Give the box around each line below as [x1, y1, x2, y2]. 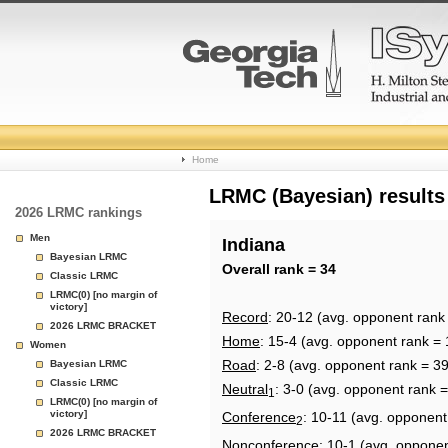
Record [222, 309, 268, 325]
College [182, 116, 269, 143]
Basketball [182, 164, 301, 191]
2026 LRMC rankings [15, 205, 142, 220]
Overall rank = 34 [222, 261, 336, 277]
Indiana [222, 235, 285, 255]
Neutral [222, 381, 268, 397]
